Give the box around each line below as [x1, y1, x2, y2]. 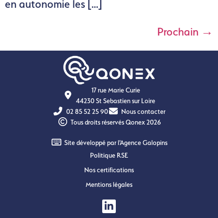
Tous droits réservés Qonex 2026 [70, 118, 161, 127]
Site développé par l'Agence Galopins [64, 139, 167, 147]
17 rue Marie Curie [91, 86, 140, 94]
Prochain [157, 25, 201, 38]
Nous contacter [121, 108, 165, 116]
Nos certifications [84, 166, 134, 174]
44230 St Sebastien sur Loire [76, 97, 156, 105]
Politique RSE [90, 151, 128, 160]
